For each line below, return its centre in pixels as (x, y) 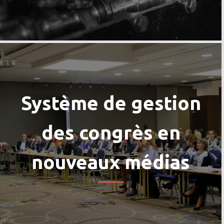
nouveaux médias (111, 161)
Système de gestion (111, 102)
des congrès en (111, 132)
